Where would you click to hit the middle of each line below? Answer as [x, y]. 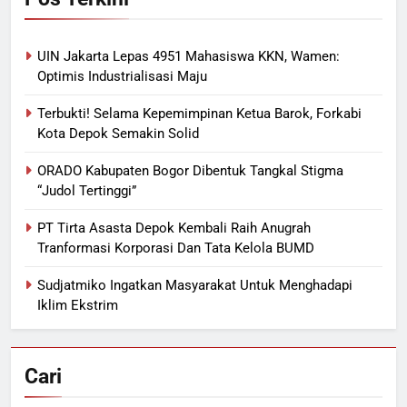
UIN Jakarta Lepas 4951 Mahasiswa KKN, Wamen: [189, 57]
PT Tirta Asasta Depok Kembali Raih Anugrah [174, 228]
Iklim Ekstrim [78, 306]
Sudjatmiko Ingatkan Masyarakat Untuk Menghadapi [195, 286]
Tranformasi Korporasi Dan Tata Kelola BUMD [176, 248]
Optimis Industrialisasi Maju [122, 77]
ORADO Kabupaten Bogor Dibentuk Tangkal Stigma [190, 171]
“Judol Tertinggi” [87, 191]
